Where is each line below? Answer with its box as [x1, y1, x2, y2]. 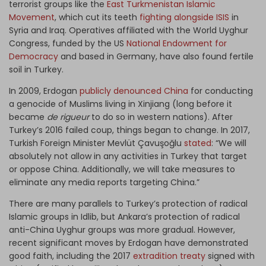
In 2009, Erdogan [9, 85, 80, 97]
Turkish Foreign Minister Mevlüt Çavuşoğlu [9, 137, 184, 150]
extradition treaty [133, 250, 205, 262]
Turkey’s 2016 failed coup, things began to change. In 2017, [9, 124, 250, 137]
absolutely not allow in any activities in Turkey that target [9, 150, 247, 163]
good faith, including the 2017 [9, 250, 133, 262]
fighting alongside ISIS [140, 11, 229, 24]
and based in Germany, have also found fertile [58, 50, 254, 63]
